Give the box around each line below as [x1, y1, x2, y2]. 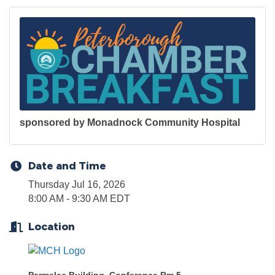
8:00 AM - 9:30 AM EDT [28, 193, 130, 204]
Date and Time [28, 159, 106, 173]
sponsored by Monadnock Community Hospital [20, 117, 240, 128]
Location [28, 220, 75, 234]
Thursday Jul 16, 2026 [28, 179, 125, 190]
